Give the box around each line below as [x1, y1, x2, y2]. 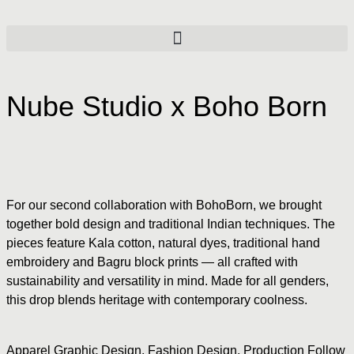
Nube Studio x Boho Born [6, 90, 327, 122]
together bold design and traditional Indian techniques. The [6, 217, 335, 231]
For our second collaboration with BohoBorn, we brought [6, 198, 322, 212]
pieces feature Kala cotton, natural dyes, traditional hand [6, 236, 320, 250]
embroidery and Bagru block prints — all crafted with [6, 255, 298, 269]
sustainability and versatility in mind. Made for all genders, [6, 274, 329, 288]
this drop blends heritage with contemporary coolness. [6, 293, 307, 307]
